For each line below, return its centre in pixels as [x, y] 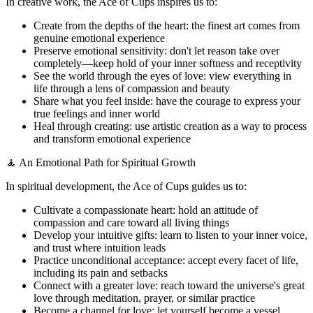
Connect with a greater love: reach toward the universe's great [169, 286]
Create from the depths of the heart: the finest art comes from [167, 26]
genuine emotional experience [99, 38]
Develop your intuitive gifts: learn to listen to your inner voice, [170, 235]
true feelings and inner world [97, 114]
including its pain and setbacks [101, 273]
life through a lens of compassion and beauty [132, 89]
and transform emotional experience [112, 139]
